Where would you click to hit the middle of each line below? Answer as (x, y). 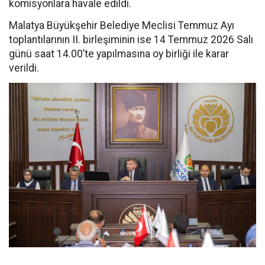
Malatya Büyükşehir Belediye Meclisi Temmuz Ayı (122, 25)
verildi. (24, 68)
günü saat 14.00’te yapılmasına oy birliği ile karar (119, 54)
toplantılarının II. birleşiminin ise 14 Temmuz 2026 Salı (131, 40)
